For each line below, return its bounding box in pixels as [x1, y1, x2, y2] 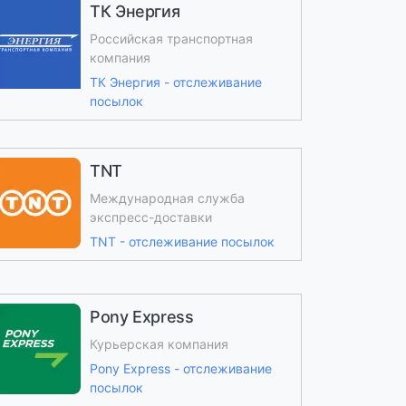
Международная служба [89, 190, 245, 206]
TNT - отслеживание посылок [89, 234, 275, 249]
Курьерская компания [89, 336, 228, 352]
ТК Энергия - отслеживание [89, 74, 262, 90]
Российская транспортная [89, 31, 253, 46]
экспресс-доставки [89, 209, 212, 225]
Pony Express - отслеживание [89, 361, 272, 376]
